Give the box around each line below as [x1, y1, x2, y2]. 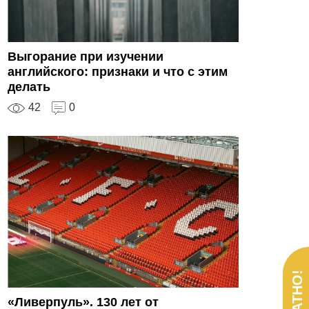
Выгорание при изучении [8, 49, 163, 63]
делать [8, 79, 50, 94]
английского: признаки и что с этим [8, 64, 228, 79]
